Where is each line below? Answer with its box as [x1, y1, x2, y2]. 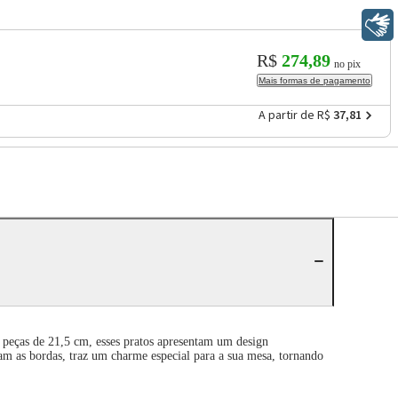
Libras [301, 17, 344, 33]
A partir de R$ [259, 107, 330, 125]
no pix [334, 58, 361, 71]
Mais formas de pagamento [259, 76, 370, 86]
